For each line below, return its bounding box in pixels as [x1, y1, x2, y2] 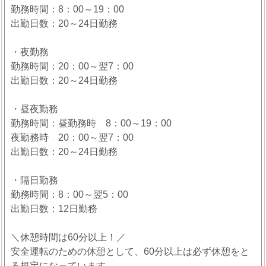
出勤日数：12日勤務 [11, 203, 97, 214]
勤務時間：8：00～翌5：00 [11, 189, 128, 199]
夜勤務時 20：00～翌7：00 [11, 132, 134, 142]
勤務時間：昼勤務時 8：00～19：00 [11, 118, 172, 128]
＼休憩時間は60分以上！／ [11, 232, 126, 242]
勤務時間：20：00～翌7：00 [11, 61, 134, 71]
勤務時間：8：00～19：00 [11, 4, 124, 14]
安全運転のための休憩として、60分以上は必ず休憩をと [11, 246, 249, 256]
